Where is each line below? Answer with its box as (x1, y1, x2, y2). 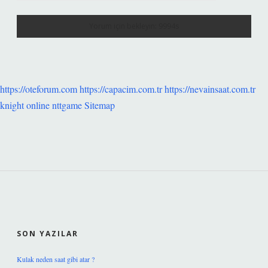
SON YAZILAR (17, 229, 78, 239)
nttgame (52, 99, 82, 111)
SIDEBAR (16, 199, 99, 222)
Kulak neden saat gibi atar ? (17, 254, 95, 264)
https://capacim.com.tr (80, 83, 162, 95)
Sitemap (84, 99, 115, 111)
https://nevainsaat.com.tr (165, 83, 255, 95)
